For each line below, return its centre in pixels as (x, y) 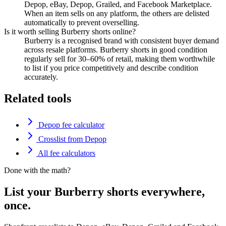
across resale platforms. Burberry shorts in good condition (116, 50)
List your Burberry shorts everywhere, (104, 191)
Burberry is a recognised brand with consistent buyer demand (122, 41)
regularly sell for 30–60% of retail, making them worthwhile (120, 59)
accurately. (41, 77)
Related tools (38, 98)
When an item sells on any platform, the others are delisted (117, 14)
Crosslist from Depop (71, 139)
